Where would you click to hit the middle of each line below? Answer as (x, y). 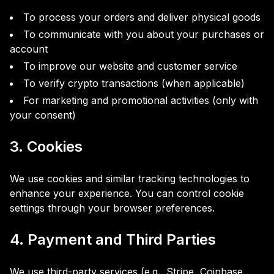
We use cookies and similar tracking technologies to (130, 179)
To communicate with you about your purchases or (144, 34)
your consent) (43, 115)
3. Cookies (46, 146)
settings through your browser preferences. (112, 208)
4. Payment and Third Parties (113, 239)
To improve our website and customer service (130, 66)
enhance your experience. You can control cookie (127, 193)
